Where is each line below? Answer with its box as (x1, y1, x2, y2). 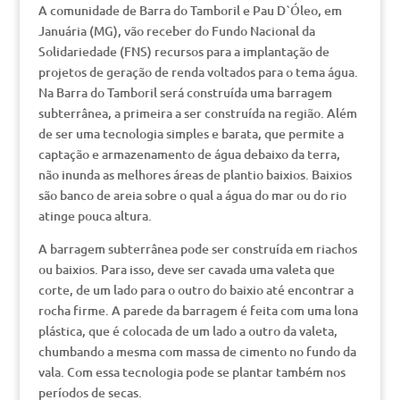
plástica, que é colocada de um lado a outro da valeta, (37, 322, 337, 339)
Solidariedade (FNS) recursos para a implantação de (37, 43, 329, 60)
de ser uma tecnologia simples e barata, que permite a (37, 125, 344, 142)
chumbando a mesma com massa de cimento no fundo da (37, 343, 356, 360)
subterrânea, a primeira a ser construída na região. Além (37, 104, 357, 121)
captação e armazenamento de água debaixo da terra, (37, 146, 340, 162)
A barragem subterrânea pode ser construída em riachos (37, 240, 357, 257)
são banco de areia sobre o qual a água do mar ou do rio (37, 187, 346, 204)
